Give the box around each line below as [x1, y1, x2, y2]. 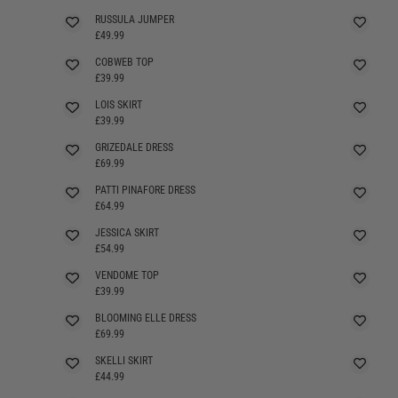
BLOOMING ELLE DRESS [94, 311, 196, 324]
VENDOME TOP [94, 268, 159, 282]
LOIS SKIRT [94, 98, 142, 111]
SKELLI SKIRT [94, 354, 153, 367]
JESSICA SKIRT [94, 226, 159, 239]
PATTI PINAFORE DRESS [94, 183, 195, 196]
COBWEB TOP [94, 55, 154, 68]
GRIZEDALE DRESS [94, 140, 173, 154]
